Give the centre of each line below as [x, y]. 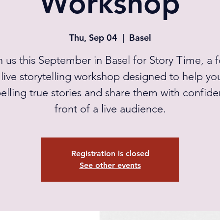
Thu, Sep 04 [93, 38]
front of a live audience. [110, 109]
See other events [110, 165]
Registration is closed [110, 153]
